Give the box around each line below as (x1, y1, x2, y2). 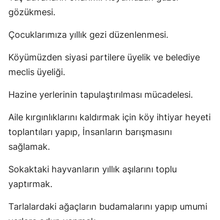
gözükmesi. (8, 6, 55, 17)
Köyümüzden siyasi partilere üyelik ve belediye (8, 52, 200, 62)
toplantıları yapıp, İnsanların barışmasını (8, 126, 172, 137)
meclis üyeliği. (8, 66, 65, 77)
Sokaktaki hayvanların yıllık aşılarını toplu (8, 164, 177, 174)
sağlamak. (8, 141, 50, 152)
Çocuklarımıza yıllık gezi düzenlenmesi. (8, 29, 168, 40)
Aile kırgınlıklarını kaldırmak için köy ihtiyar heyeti (8, 111, 211, 122)
